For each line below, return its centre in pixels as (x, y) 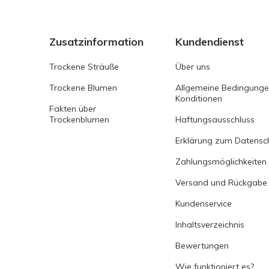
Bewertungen (202, 245)
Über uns (193, 66)
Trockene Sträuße (84, 66)
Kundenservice (204, 203)
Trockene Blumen (83, 87)
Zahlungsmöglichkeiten (221, 161)
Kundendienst (210, 41)
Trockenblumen (79, 119)
